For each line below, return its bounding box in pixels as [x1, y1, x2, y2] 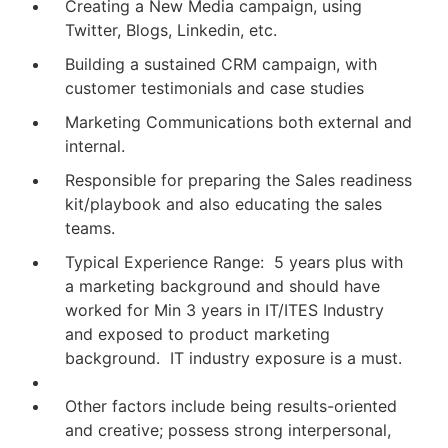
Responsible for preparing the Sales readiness [65, 170, 412, 190]
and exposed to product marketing [65, 324, 330, 344]
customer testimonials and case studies [65, 78, 364, 98]
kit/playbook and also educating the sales [65, 194, 382, 214]
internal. [65, 136, 125, 156]
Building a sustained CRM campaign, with [65, 54, 377, 74]
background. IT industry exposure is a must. [65, 348, 402, 368]
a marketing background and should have [65, 276, 380, 296]
